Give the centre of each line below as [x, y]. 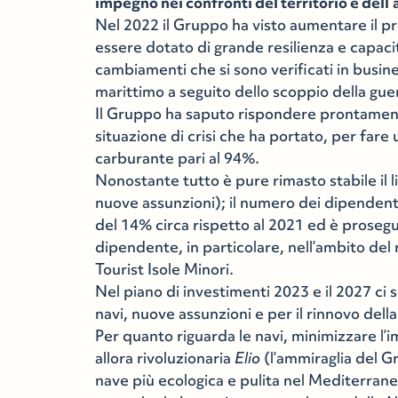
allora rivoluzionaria [165, 358]
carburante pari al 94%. [178, 158]
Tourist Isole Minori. [165, 269]
